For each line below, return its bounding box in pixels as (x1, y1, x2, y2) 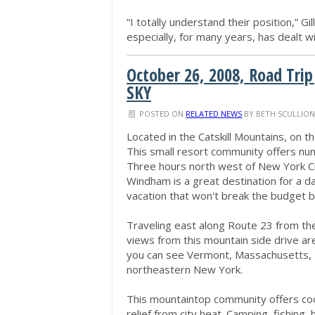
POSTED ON (137, 108, 186, 119)
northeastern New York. (127, 262, 243, 276)
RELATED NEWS (186, 108, 243, 119)
